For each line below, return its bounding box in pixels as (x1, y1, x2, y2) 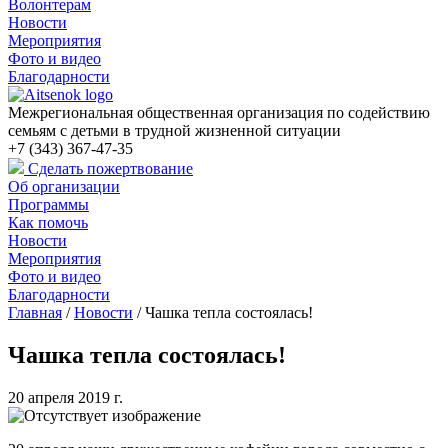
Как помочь (8, 214, 88, 231)
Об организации (8, 178, 120, 195)
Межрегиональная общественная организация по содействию (8, 104, 430, 121)
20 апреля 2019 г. (8, 388, 123, 406)
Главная (8, 304, 62, 321)
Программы (8, 196, 89, 213)
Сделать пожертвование (24, 160, 193, 177)
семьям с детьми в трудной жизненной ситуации (8, 122, 341, 139)
